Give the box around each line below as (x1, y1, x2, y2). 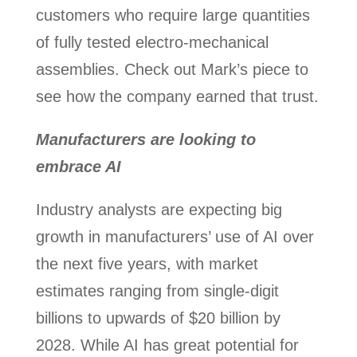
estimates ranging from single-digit (35, 282, 279, 300)
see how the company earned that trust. (35, 88, 319, 105)
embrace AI (35, 158, 121, 175)
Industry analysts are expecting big (35, 201, 282, 218)
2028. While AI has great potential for (35, 336, 299, 354)
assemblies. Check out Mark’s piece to (35, 61, 308, 78)
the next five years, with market (35, 255, 258, 273)
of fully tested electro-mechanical (35, 33, 269, 51)
